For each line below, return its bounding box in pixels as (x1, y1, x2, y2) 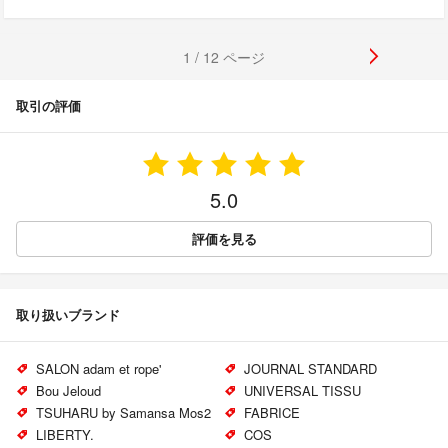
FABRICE (243, 402, 300, 422)
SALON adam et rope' (35, 358, 161, 378)
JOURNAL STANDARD (243, 358, 377, 378)
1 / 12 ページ (182, 46, 265, 67)
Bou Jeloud (35, 380, 101, 400)
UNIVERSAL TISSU (243, 380, 361, 400)
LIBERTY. (35, 424, 94, 444)
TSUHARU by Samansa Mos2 (35, 402, 211, 422)
